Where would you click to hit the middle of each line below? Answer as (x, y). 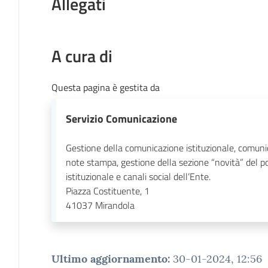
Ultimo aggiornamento (109, 258)
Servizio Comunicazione (121, 118)
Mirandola (115, 205)
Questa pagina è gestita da (105, 87)
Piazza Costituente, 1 (107, 191)
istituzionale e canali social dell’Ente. (138, 176)
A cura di (82, 56)
